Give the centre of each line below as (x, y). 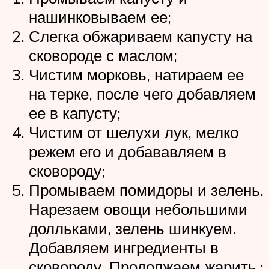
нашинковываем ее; (100, 17)
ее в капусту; (75, 113)
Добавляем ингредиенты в (124, 248)
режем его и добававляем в (128, 152)
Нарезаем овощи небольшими (138, 209)
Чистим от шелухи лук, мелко (134, 132)
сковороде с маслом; (103, 56)
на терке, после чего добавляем (142, 94)
